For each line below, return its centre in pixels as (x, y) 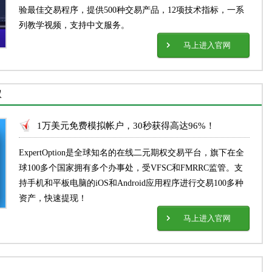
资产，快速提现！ (53, 198)
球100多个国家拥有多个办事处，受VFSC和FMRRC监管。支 (131, 168)
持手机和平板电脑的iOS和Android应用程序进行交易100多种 (131, 183)
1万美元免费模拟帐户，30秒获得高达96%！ (126, 126)
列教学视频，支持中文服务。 (74, 25)
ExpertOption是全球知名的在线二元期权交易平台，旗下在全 (132, 153)
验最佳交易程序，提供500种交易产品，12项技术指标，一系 (132, 10)
